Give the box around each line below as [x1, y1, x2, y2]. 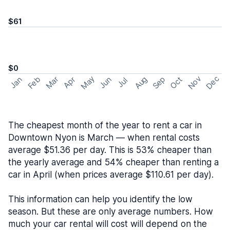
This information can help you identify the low [8, 194, 193, 204]
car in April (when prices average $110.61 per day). [8, 169, 214, 180]
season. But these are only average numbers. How [8, 206, 213, 217]
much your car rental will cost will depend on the [8, 219, 207, 229]
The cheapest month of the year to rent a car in [8, 120, 202, 130]
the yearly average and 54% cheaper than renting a [8, 157, 219, 167]
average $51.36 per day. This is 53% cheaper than [8, 145, 212, 155]
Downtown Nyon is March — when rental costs [8, 132, 200, 143]
